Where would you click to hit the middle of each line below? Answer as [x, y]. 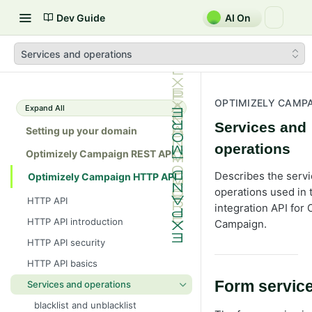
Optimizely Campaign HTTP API [102, 177]
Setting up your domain [81, 131]
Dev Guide [81, 17]
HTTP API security [66, 242]
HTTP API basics [62, 263]
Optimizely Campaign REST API [100, 154]
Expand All [45, 108]
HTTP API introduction [75, 221]
